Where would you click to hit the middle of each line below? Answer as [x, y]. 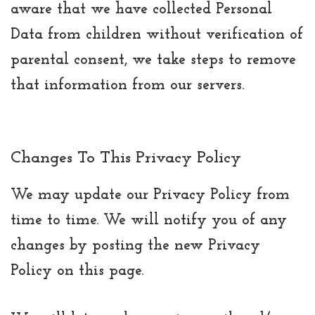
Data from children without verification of [157, 34]
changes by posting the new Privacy [135, 245]
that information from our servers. [127, 85]
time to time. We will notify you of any [149, 220]
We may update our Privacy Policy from [150, 195]
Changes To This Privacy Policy [126, 158]
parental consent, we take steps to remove [153, 60]
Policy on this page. [77, 271]
